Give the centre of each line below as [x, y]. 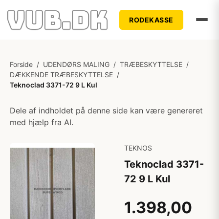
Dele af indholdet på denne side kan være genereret [106, 110]
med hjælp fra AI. [42, 122]
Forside [21, 64]
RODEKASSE [151, 20]
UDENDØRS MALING [76, 64]
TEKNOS [138, 148]
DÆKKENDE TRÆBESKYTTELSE [61, 75]
